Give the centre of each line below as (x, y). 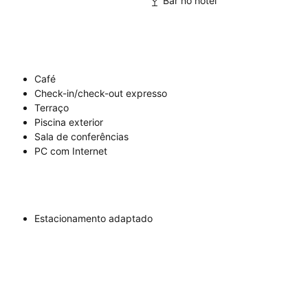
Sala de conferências (81, 137)
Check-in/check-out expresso (101, 93)
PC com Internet (71, 151)
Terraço (52, 108)
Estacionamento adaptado (93, 219)
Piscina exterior (69, 122)
